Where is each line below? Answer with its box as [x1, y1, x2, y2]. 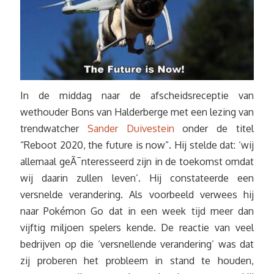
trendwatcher [20, 122, 87, 135]
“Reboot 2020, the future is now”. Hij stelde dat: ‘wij [20, 139, 254, 152]
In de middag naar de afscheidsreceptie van [20, 89, 254, 102]
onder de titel [174, 122, 254, 135]
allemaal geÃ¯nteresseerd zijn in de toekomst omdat [20, 155, 254, 168]
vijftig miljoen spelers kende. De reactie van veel [20, 221, 254, 234]
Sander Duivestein [87, 122, 174, 135]
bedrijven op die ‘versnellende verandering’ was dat [20, 238, 254, 251]
